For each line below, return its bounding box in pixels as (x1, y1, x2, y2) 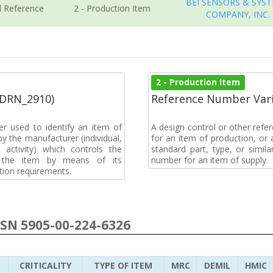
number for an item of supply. (151, 154, 268, 166)
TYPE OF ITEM (94, 260, 152, 271)
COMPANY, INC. (205, 9, 270, 20)
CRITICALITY (19, 260, 71, 271)
